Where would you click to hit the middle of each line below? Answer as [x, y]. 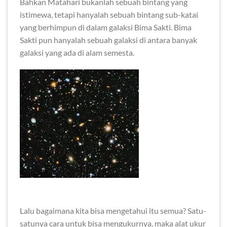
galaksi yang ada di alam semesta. [77, 52]
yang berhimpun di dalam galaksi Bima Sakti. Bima [106, 27]
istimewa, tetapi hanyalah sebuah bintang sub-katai [109, 14]
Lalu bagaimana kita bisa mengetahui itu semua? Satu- [113, 211]
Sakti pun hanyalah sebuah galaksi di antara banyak [108, 40]
